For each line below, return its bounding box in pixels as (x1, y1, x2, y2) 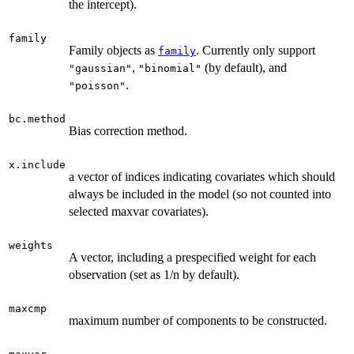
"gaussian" (69, 62, 132, 74)
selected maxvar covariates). (69, 205, 209, 218)
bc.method (9, 113, 66, 125)
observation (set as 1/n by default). (69, 268, 239, 281)
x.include (9, 159, 66, 171)
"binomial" (138, 62, 201, 74)
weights (9, 239, 53, 251)
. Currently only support (196, 43, 315, 57)
